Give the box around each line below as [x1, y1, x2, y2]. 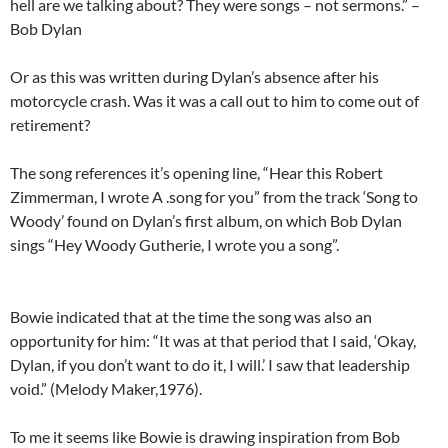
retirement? [10, 115, 90, 135]
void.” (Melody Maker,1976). [10, 379, 202, 399]
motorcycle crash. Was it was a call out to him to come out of [10, 91, 419, 111]
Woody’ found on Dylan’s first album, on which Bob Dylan [10, 211, 402, 231]
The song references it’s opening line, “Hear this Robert [10, 163, 383, 183]
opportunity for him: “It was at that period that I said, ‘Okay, [10, 331, 416, 351]
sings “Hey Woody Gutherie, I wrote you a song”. [10, 235, 339, 255]
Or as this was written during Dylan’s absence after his [10, 67, 379, 87]
